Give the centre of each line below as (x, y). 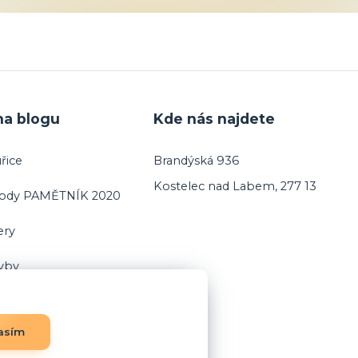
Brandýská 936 (196, 160)
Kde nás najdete (214, 118)
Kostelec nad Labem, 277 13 (235, 186)
